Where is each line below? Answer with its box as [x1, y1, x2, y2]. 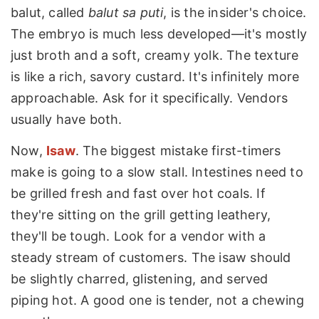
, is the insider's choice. [163, 5, 307, 21]
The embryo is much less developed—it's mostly [11, 26, 308, 42]
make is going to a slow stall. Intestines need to [11, 164, 303, 179]
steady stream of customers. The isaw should [11, 249, 291, 265]
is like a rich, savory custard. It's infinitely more [11, 69, 300, 85]
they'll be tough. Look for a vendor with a [11, 228, 266, 244]
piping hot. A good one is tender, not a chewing [11, 292, 305, 308]
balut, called [11, 5, 88, 21]
